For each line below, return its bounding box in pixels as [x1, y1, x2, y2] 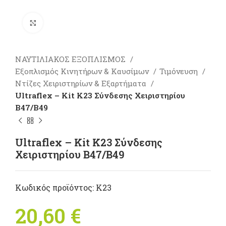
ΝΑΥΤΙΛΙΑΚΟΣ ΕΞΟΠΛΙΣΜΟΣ [15, 54, 128, 64]
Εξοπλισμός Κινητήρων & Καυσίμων [15, 66, 151, 76]
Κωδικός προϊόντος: [15, 182, 96, 193]
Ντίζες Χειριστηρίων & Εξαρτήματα [15, 78, 148, 88]
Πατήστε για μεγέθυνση [43, 18, 131, 28]
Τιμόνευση [159, 66, 200, 76]
